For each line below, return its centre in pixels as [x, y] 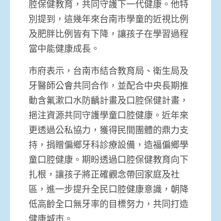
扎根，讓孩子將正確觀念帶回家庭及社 [104, 174]
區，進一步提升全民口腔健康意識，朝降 [109, 189]
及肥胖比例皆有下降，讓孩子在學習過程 [109, 33]
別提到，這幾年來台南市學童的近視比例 [109, 18]
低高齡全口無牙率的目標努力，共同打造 [109, 203]
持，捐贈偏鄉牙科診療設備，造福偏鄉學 [109, 144]
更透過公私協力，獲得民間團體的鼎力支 [109, 129]
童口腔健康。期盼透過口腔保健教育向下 [109, 159]
